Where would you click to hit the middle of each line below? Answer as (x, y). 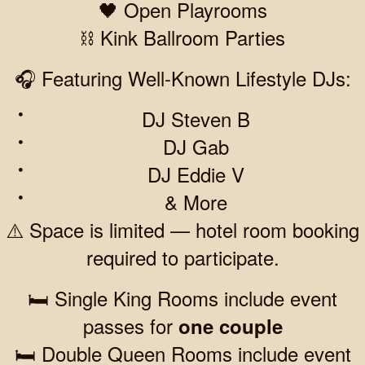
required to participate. (182, 257)
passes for (130, 325)
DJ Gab (196, 146)
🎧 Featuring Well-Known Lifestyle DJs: (182, 77)
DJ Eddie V (196, 174)
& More (196, 201)
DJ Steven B (196, 118)
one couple (230, 325)
